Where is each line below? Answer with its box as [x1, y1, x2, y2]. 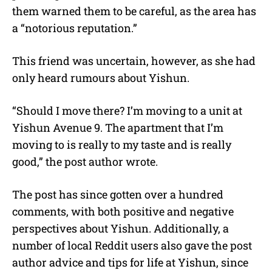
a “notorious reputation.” [12, 21, 137, 36]
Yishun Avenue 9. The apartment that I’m [12, 120, 223, 135]
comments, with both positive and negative [12, 204, 234, 219]
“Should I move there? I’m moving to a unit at [12, 103, 242, 118]
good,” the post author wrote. [12, 154, 158, 169]
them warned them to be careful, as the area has [12, 4, 256, 19]
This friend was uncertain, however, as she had [12, 53, 256, 69]
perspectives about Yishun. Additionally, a [12, 221, 229, 236]
